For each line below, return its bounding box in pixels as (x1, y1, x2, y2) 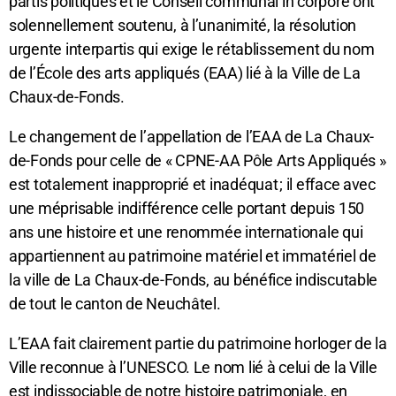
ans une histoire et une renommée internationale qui (9, 222, 363, 241)
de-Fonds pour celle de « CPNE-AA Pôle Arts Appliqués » (9, 150, 386, 170)
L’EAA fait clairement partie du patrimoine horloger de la (9, 333, 387, 353)
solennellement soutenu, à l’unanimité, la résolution (9, 15, 356, 34)
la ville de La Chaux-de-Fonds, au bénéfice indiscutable (9, 270, 378, 289)
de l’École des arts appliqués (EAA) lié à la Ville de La (9, 63, 361, 82)
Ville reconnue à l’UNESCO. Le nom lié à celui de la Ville (9, 357, 377, 377)
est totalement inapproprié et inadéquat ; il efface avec (9, 174, 376, 194)
